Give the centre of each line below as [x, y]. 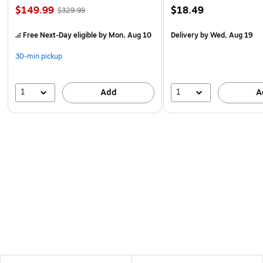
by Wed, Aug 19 [226, 35]
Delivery [185, 35]
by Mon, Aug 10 [124, 35]
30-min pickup [39, 56]
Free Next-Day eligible [60, 35]
